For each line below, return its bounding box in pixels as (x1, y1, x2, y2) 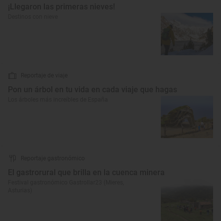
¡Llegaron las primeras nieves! (8, 2, 115, 11)
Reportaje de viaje (21, 72, 68, 79)
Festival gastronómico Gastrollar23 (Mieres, (8, 179, 124, 186)
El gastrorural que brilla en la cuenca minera (8, 168, 165, 177)
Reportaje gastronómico (21, 155, 85, 162)
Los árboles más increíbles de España (8, 96, 108, 103)
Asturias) (8, 187, 32, 194)
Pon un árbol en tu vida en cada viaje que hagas (8, 85, 177, 94)
